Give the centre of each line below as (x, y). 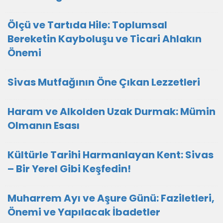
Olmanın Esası (44, 125)
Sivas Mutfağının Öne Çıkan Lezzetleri (104, 82)
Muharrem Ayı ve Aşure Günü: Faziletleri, (111, 198)
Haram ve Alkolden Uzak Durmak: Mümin (111, 111)
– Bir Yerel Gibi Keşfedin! (69, 169)
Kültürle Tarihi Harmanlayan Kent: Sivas (111, 155)
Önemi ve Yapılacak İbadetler (84, 212)
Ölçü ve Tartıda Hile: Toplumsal (87, 25)
